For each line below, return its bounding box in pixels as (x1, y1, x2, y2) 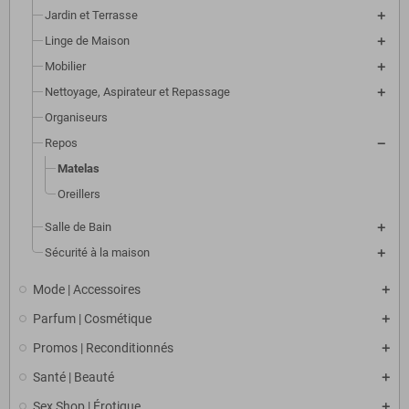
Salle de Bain (45, 220, 111, 235)
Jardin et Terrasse (45, 8, 138, 23)
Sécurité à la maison (45, 246, 150, 260)
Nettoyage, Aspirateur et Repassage (45, 85, 230, 100)
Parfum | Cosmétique (33, 311, 152, 327)
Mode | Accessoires (33, 282, 141, 298)
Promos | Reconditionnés (33, 341, 173, 356)
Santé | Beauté (33, 370, 114, 385)
